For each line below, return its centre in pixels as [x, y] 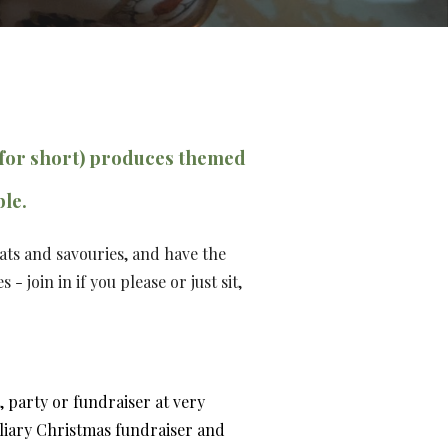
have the [195, 253]
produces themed [168, 157]
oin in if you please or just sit [135, 281]
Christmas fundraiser [112, 429]
